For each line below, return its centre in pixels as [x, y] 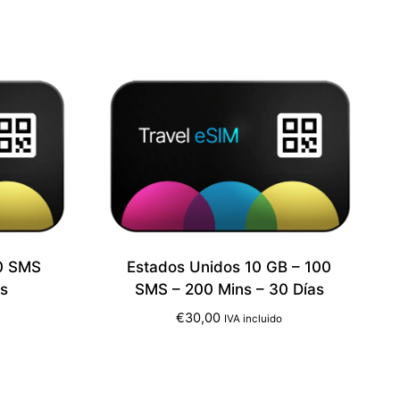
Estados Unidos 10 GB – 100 [229, 267]
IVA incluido [254, 318]
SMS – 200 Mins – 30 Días [229, 289]
